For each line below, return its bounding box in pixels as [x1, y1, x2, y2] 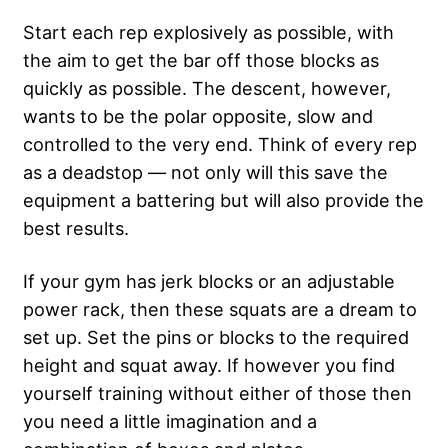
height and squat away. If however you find [23, 353, 395, 376]
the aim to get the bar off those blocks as [23, 48, 379, 71]
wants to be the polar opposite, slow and [23, 104, 373, 127]
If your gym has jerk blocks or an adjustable [23, 269, 395, 292]
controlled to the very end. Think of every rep [23, 132, 417, 155]
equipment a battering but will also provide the [23, 188, 424, 211]
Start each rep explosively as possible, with [23, 20, 394, 43]
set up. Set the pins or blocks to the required [23, 325, 409, 348]
